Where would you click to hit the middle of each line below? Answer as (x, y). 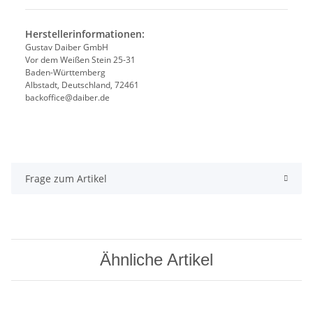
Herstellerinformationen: (85, 34)
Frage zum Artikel (66, 179)
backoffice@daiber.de (67, 98)
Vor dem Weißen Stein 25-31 (80, 60)
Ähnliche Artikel (156, 260)
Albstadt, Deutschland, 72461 (82, 85)
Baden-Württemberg (65, 73)
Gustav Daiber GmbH (67, 48)
